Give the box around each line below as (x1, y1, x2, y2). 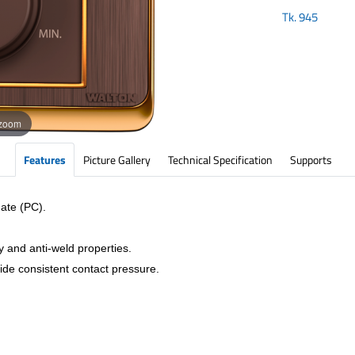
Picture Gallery (82, 151, 151, 168)
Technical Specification (167, 151, 273, 168)
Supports (289, 151, 332, 168)
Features (23, 151, 66, 168)
